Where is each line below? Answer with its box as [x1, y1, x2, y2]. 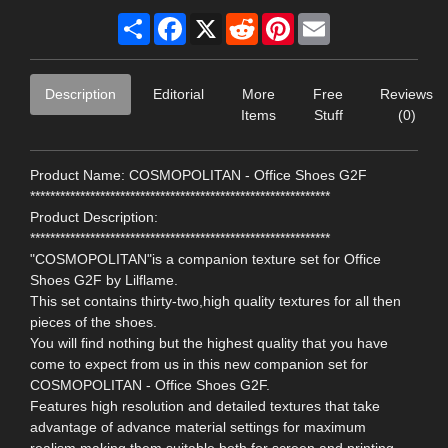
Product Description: [30, 208, 158, 225]
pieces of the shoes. [30, 313, 157, 330]
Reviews [380, 85, 433, 102]
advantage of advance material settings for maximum [30, 418, 366, 435]
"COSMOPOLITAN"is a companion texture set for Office [30, 250, 381, 267]
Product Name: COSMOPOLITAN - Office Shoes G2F [30, 166, 367, 183]
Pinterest [294, 12, 350, 29]
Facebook [186, 12, 249, 29]
